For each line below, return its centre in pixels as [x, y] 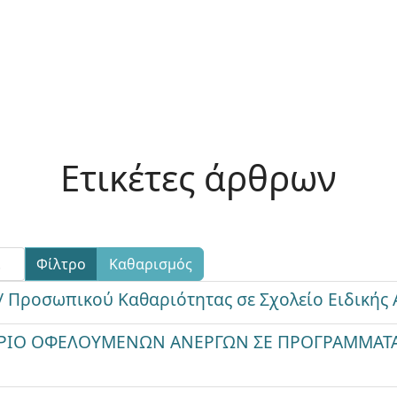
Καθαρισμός [151, 264]
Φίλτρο [62, 264]
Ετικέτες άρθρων [198, 178]
